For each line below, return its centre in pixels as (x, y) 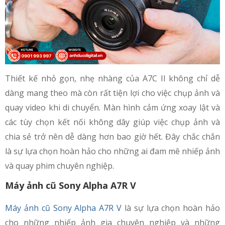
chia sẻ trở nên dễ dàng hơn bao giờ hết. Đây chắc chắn (113, 136)
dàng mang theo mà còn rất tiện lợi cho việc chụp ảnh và (113, 93)
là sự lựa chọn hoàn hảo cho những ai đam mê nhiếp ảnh (113, 151)
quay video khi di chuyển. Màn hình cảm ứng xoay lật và (113, 107)
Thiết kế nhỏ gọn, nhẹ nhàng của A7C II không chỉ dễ (113, 78)
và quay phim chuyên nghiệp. (60, 165)
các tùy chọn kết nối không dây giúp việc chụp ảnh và (113, 122)
